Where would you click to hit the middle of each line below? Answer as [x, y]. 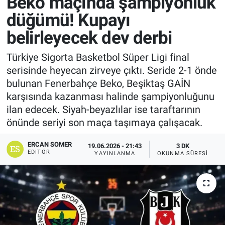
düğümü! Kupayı [68, 20]
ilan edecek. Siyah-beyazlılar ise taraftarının [103, 110]
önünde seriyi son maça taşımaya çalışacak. [104, 123]
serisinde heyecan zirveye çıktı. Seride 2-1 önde [111, 71]
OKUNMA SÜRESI [183, 153]
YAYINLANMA [115, 153]
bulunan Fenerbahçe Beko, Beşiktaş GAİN [98, 84]
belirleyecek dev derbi [89, 38]
